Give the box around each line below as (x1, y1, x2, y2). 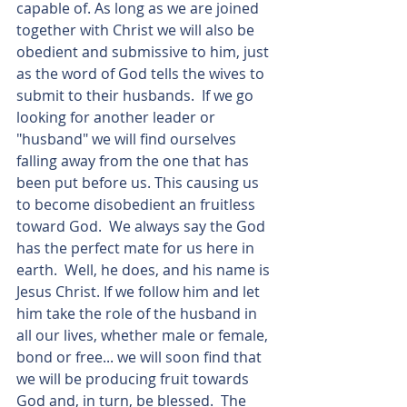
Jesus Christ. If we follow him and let (16, 282, 263, 302)
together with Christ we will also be (16, 20, 258, 40)
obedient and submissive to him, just (16, 42, 273, 62)
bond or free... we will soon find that (16, 347, 265, 367)
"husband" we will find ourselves (16, 129, 240, 149)
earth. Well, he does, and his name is (16, 260, 273, 280)
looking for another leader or (16, 107, 219, 127)
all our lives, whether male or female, (16, 325, 272, 345)
